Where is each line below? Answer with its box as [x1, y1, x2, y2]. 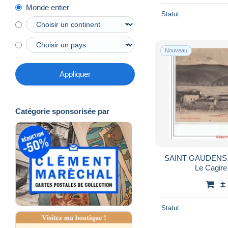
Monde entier [26, 3, 69, 12]
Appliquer [60, 70, 91, 79]
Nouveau [165, 47, 187, 53]
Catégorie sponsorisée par [15, 107, 109, 116]
